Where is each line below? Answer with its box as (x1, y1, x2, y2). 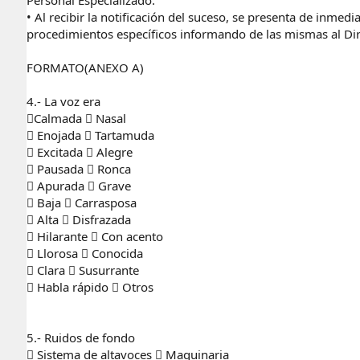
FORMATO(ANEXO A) (27, 59, 144, 76)
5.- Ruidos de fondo (27, 329, 135, 346)
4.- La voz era (27, 92, 100, 109)
